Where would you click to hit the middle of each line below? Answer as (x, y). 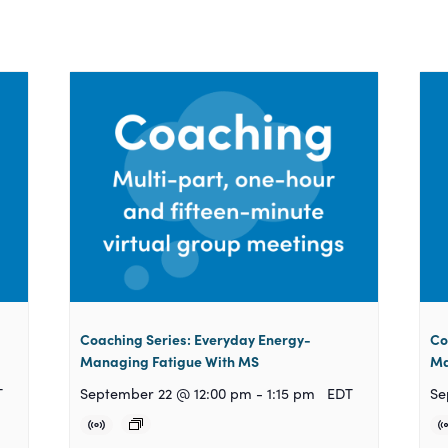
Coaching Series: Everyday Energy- (196, 339)
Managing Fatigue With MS (170, 361)
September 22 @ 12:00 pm (166, 393)
